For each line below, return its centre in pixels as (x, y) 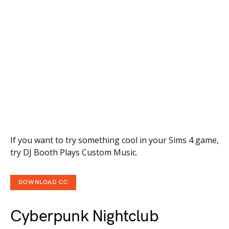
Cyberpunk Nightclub (84, 217)
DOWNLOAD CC (43, 182)
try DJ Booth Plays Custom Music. (74, 153)
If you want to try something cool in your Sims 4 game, (114, 140)
